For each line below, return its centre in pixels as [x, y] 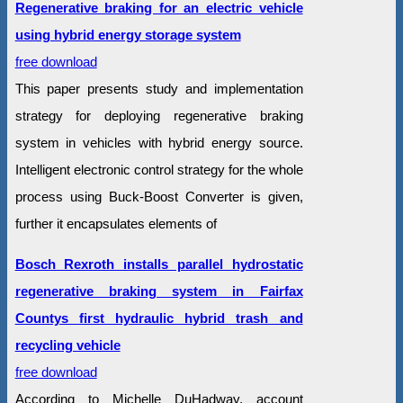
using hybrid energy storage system [128, 35]
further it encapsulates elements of [116, 224]
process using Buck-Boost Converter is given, [159, 197]
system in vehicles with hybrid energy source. [159, 143]
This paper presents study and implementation [159, 89]
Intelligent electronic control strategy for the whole [159, 170]
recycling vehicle [67, 345]
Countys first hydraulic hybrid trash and [159, 318]
